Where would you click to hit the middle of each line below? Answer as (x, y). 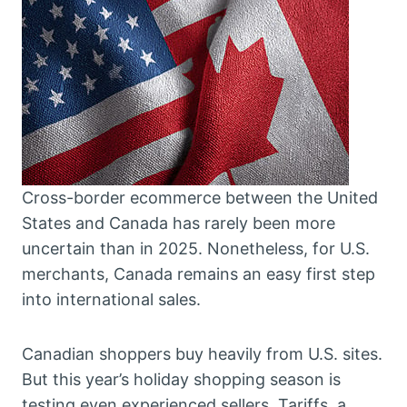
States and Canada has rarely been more (179, 223)
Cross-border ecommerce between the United (200, 198)
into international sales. (111, 299)
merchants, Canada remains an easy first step (199, 274)
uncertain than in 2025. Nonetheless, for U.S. (196, 248)
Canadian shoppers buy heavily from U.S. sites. (202, 354)
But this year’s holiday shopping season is (181, 379)
